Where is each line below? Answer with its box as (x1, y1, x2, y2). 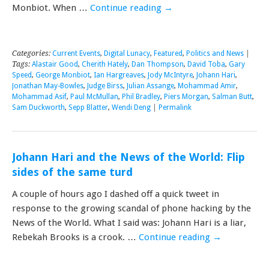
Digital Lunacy (104, 49, 150, 58)
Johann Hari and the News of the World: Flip (12, 150, 245, 163)
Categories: (12, 49, 52, 58)
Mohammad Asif (12, 92, 67, 101)
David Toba (187, 59, 225, 68)
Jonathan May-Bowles (12, 81, 83, 90)
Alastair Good (32, 59, 78, 68)
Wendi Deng (112, 103, 151, 112)
